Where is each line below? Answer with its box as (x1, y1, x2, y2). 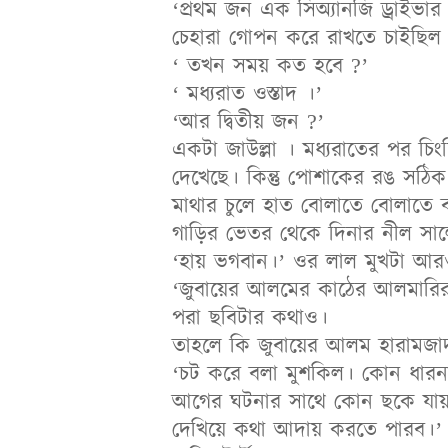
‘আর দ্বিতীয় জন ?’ (172, 106, 324, 138)
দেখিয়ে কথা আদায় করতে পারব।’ (172, 414, 442, 446)
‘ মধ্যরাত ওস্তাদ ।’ (172, 78, 322, 110)
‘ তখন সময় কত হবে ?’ (172, 50, 368, 82)
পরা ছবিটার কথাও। (172, 302, 328, 334)
